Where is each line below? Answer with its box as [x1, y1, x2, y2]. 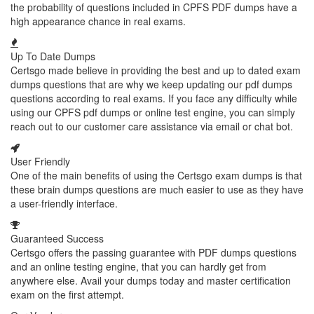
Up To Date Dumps [11, 49, 95, 63]
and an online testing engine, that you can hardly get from [11, 259, 266, 273]
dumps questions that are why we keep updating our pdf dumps [11, 77, 292, 91]
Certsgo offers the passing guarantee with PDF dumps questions [11, 245, 296, 259]
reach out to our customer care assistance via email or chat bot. [11, 119, 293, 133]
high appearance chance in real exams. [11, 14, 186, 28]
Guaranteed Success [11, 231, 104, 245]
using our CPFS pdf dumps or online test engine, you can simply [11, 105, 295, 119]
